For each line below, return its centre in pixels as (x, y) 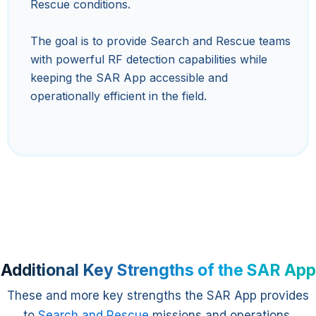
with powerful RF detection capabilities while (149, 59)
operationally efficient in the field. (119, 96)
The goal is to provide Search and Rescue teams (160, 41)
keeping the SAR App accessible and (129, 77)
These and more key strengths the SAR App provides (158, 295)
